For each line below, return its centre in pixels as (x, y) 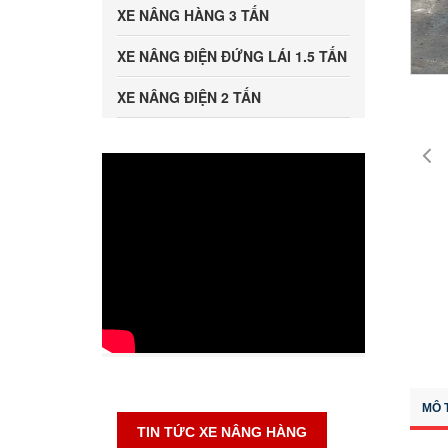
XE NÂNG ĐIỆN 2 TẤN (189, 97)
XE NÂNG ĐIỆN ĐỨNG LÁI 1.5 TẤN (232, 56)
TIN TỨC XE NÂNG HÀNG (222, 432)
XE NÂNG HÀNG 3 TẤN (193, 15)
